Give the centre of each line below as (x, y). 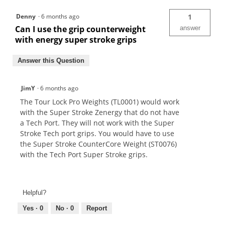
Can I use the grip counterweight (80, 29)
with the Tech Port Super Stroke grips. (84, 155)
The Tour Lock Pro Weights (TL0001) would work (100, 102)
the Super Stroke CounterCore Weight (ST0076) (98, 144)
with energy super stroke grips (76, 40)
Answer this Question (51, 61)
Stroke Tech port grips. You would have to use (97, 134)
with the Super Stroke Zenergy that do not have (100, 113)
